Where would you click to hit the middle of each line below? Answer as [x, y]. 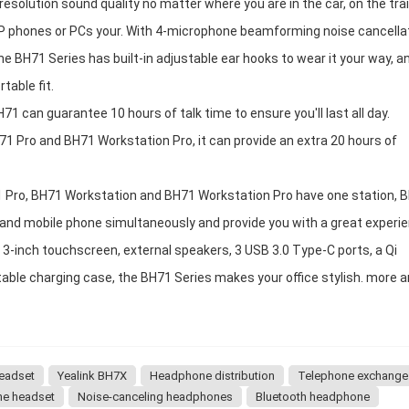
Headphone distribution [212, 376]
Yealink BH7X [92, 376]
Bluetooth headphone [313, 397]
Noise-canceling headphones [155, 397]
